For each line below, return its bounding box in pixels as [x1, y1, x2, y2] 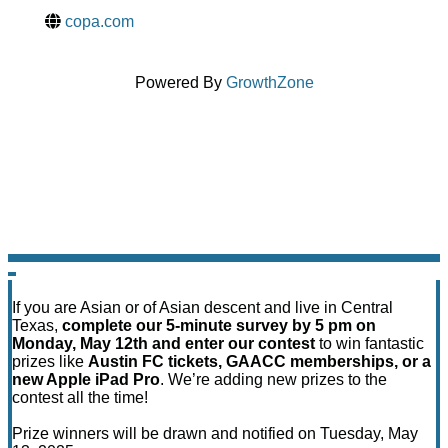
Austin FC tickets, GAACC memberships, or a [88, 353, 431, 371]
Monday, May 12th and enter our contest [12, 335, 315, 353]
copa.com [64, 13, 134, 31]
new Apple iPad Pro [12, 371, 160, 389]
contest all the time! [12, 389, 148, 407]
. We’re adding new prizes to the [160, 371, 387, 389]
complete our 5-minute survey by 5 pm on [62, 317, 376, 335]
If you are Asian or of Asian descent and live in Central [12, 299, 393, 317]
